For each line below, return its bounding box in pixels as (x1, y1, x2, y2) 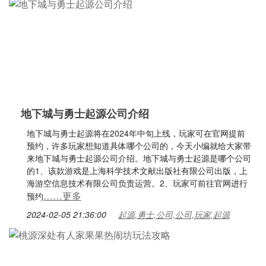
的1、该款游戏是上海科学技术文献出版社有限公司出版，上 (27, 164, 248, 176)
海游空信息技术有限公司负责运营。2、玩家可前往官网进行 (27, 177, 248, 189)
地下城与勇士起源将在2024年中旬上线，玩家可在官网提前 (27, 127, 245, 139)
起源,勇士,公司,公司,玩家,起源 (118, 208, 230, 220)
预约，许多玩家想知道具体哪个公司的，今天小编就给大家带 (27, 140, 251, 151)
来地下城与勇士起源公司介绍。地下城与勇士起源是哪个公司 (27, 152, 251, 164)
